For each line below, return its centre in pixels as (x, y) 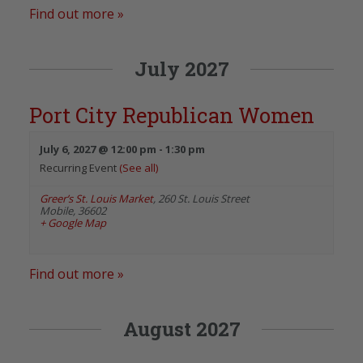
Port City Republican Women (172, 115)
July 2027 (181, 68)
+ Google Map (73, 222)
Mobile (56, 210)
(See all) (139, 167)
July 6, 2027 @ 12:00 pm (98, 149)
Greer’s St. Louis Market (96, 198)
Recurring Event (79, 167)
